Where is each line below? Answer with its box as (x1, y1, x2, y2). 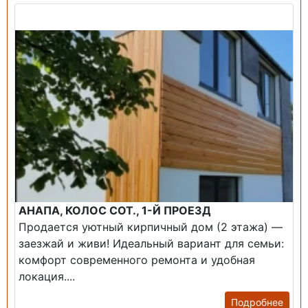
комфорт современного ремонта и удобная (19, 253, 255, 267)
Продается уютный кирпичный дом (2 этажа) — (19, 220, 283, 234)
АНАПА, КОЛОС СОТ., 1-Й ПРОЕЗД (19, 203, 211, 217)
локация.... (19, 269, 75, 283)
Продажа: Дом (16, 8, 98, 21)
